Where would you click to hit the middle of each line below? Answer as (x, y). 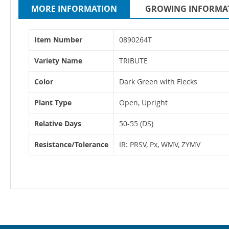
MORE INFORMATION (74, 9)
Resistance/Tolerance (71, 145)
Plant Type (53, 103)
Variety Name (58, 61)
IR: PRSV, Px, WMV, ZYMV (160, 145)
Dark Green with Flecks (158, 82)
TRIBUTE (133, 61)
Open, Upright (143, 103)
